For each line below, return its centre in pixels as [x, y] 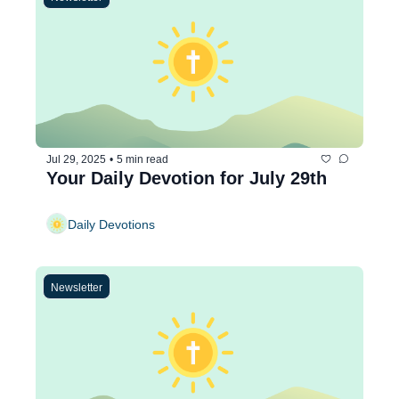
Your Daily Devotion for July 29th [187, 179]
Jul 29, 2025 [76, 159]
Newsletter [77, 288]
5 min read [142, 159]
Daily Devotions [111, 224]
